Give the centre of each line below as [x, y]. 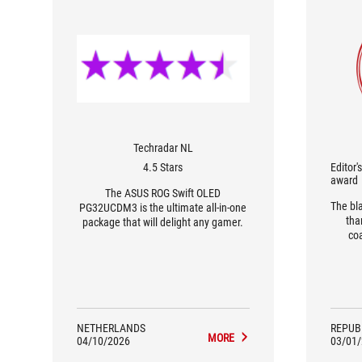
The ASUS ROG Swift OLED [163, 193]
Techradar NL [163, 148]
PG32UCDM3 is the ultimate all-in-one [163, 208]
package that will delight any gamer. [163, 222]
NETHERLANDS [111, 328]
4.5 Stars [163, 167]
